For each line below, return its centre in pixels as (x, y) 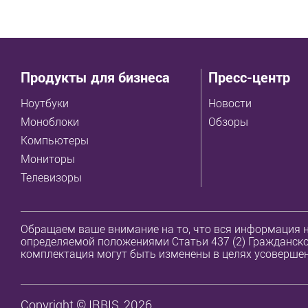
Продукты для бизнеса (95, 77)
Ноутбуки (45, 103)
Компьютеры (55, 140)
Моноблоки (50, 121)
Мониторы (48, 158)
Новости (230, 103)
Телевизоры (51, 177)
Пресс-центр (250, 77)
